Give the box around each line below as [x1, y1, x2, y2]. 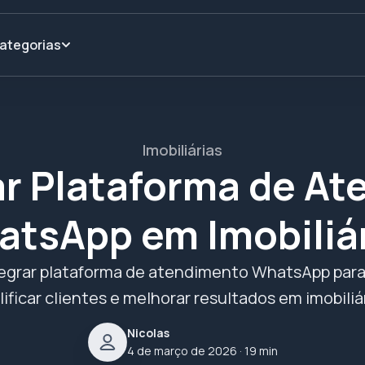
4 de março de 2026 [126, 343, 237, 358]
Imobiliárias [143, 140, 222, 160]
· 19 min [236, 343, 278, 358]
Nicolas [126, 325, 169, 341]
